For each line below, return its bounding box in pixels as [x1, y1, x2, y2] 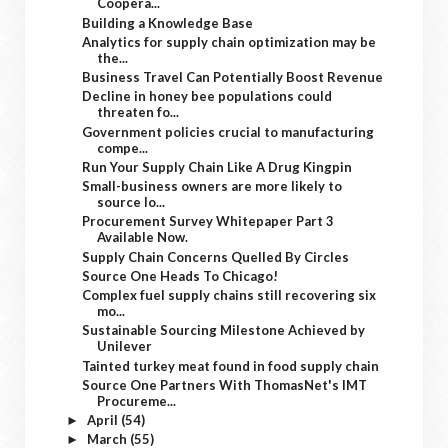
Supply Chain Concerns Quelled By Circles [82, 248, 350, 265]
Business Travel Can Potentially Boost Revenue [82, 69, 384, 85]
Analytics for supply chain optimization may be [82, 33, 377, 50]
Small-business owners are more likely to [82, 178, 343, 194]
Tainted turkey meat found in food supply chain [82, 357, 380, 374]
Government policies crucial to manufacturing [82, 123, 375, 140]
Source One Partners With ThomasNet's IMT [82, 376, 368, 393]
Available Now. [97, 229, 189, 246]
